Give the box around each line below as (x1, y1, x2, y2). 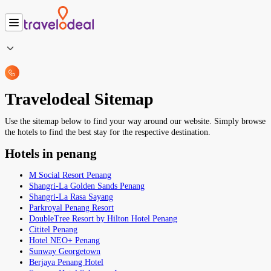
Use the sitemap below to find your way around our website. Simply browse (5, 117, 266, 126)
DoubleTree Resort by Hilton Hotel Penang (29, 214, 177, 223)
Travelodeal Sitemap (5, 90, 154, 109)
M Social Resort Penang (29, 170, 111, 180)
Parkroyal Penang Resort (29, 203, 114, 212)
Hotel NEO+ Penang (29, 235, 100, 245)
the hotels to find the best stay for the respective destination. (5, 128, 211, 137)
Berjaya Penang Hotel (29, 257, 103, 267)
